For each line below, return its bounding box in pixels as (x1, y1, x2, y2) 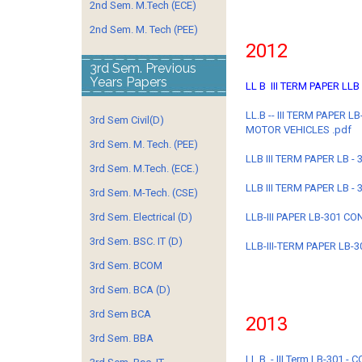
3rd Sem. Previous (90, 61, 196, 76)
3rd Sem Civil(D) (90, 114, 164, 126)
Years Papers (90, 74, 167, 90)
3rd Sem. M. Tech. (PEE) (90, 138, 198, 150)
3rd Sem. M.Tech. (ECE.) (90, 162, 199, 175)
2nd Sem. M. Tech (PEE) (90, 23, 198, 36)
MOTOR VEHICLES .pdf (245, 124, 351, 136)
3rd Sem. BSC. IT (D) (90, 235, 183, 247)
